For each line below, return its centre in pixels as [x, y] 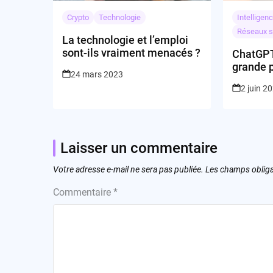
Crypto [78, 17]
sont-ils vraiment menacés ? [131, 52]
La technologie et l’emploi [125, 40]
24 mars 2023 [97, 74]
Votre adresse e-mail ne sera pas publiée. [128, 169]
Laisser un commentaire [139, 148]
